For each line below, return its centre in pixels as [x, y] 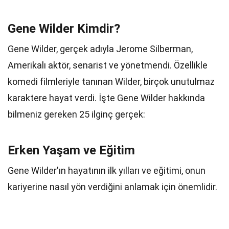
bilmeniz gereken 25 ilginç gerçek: [76, 114]
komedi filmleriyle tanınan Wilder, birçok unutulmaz [111, 82]
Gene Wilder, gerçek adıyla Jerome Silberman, [100, 49]
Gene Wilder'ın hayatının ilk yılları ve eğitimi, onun [107, 170]
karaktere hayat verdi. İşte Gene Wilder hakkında [106, 98]
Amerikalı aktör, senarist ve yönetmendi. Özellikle [108, 65]
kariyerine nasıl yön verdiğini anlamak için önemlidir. [112, 187]
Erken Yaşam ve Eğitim [71, 150]
